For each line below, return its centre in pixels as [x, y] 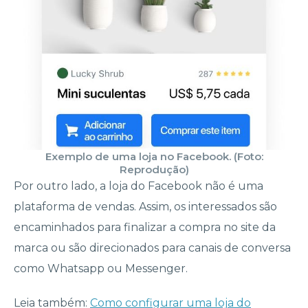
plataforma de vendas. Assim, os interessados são [145, 207]
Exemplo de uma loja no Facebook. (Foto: [154, 157]
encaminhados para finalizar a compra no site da [145, 228]
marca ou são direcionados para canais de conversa [152, 248]
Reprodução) [154, 170]
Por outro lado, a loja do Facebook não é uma [139, 186]
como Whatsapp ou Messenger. [102, 269]
